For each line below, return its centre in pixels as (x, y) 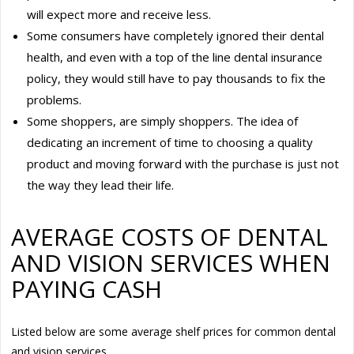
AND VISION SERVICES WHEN (171, 262)
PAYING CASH (87, 288)
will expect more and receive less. (119, 14)
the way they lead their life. (101, 185)
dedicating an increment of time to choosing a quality (170, 142)
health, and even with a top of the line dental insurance (175, 56)
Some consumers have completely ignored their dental (176, 35)
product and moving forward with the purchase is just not (183, 163)
